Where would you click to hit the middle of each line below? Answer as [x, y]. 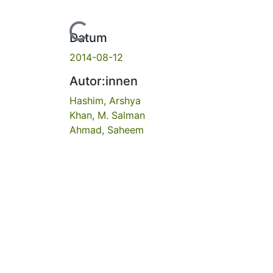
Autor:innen [104, 81]
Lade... [74, 36]
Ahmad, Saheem [107, 129]
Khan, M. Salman [107, 115]
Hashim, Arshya [105, 100]
